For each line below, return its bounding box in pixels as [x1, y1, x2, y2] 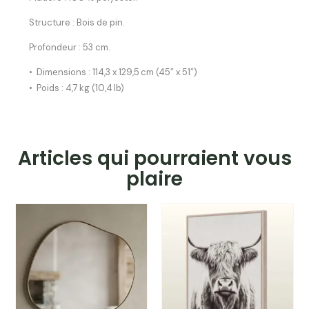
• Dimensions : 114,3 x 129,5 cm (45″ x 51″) [29, 66, 198, 79]
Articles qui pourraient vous [17, 145, 292, 172]
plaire [126, 166, 183, 193]
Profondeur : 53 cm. [29, 41, 111, 54]
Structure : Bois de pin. [29, 17, 126, 29]
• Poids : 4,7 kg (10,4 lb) [29, 82, 125, 94]
